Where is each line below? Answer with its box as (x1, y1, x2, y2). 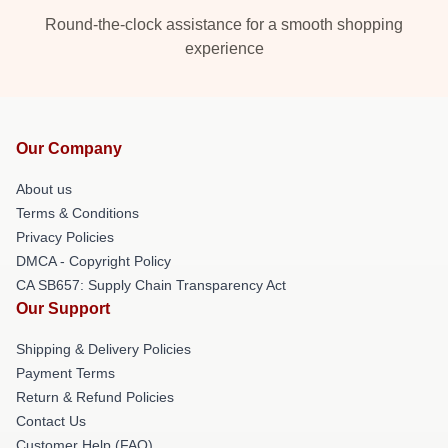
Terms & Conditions (16, 205, 139, 221)
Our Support (16, 300, 110, 317)
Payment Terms (16, 365, 115, 381)
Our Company (16, 140, 122, 157)
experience (184, 40, 264, 57)
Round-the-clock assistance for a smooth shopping (45, 16, 403, 33)
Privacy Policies (16, 229, 114, 245)
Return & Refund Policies (16, 389, 174, 405)
